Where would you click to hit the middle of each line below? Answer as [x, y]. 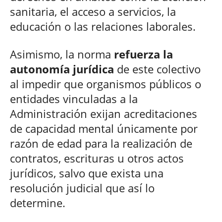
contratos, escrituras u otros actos [97, 158]
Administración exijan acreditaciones [104, 113]
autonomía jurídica [62, 69]
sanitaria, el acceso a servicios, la [93, 11]
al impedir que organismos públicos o [106, 83]
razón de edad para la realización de [101, 143]
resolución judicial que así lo [82, 188]
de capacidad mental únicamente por [104, 128]
